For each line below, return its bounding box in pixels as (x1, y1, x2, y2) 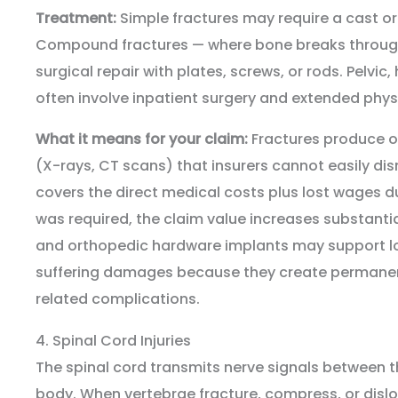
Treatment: (36, 8, 116, 29)
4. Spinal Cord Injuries (36, 330, 191, 352)
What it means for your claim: (36, 129, 248, 150)
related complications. (36, 289, 200, 310)
